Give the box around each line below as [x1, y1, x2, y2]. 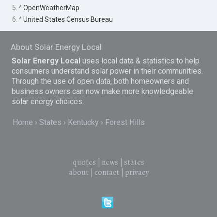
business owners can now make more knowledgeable [12, 86, 194, 96]
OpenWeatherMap [23, 3, 80, 12]
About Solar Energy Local [11, 42, 102, 52]
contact [94, 167, 119, 178]
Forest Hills [105, 118, 145, 127]
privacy [124, 167, 149, 178]
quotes [73, 157, 96, 168]
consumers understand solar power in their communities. [12, 66, 203, 76]
